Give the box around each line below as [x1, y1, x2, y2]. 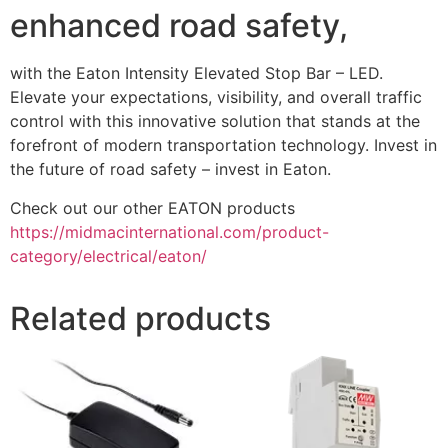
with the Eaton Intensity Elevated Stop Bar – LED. [10, 63, 383, 84]
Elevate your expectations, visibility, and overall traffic [10, 87, 422, 108]
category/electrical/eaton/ [10, 245, 207, 266]
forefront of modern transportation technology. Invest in [10, 135, 437, 156]
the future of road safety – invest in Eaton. [10, 159, 331, 180]
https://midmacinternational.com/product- [10, 221, 329, 242]
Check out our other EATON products [10, 197, 295, 218]
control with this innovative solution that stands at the [10, 111, 420, 132]
